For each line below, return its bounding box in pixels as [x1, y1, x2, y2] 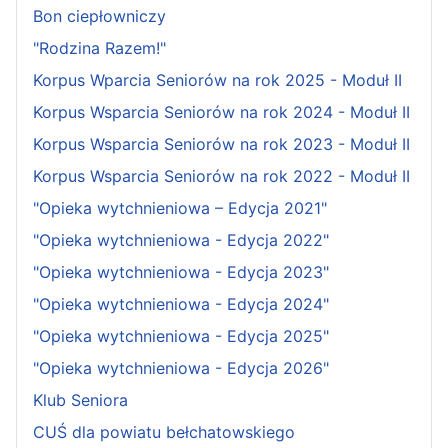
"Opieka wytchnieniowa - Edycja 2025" [33, 325, 329, 346]
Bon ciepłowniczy [33, 5, 166, 26]
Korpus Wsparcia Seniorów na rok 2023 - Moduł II [33, 133, 410, 154]
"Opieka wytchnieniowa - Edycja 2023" [33, 261, 329, 282]
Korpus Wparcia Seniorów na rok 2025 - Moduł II [33, 69, 402, 90]
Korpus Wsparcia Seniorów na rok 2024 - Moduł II [33, 101, 410, 122]
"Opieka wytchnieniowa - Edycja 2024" [33, 293, 329, 314]
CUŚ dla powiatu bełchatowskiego [33, 421, 295, 442]
